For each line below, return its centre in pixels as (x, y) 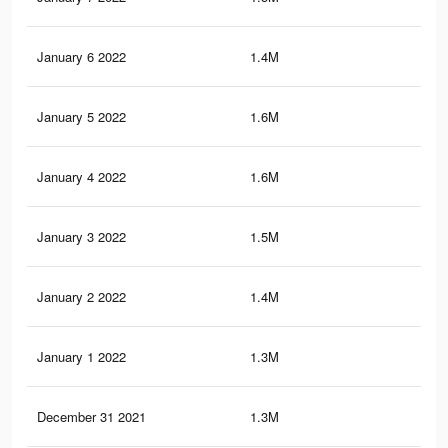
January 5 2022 (81, 117)
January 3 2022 (81, 237)
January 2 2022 (81, 297)
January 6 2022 (81, 57)
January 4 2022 (81, 177)
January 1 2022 (81, 357)
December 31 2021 (91, 417)
